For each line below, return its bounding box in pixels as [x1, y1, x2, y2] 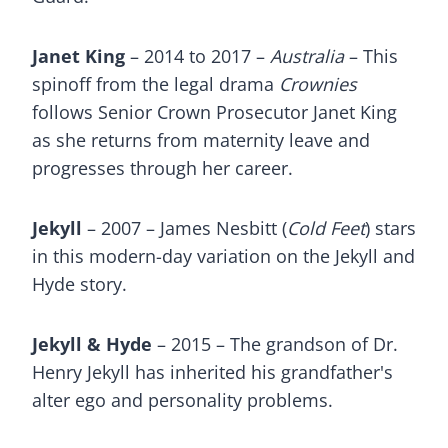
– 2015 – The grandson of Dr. [152, 332, 398, 356]
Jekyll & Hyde [32, 332, 152, 356]
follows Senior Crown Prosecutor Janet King [32, 100, 397, 124]
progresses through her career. [32, 156, 308, 180]
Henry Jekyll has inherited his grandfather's [32, 360, 393, 384]
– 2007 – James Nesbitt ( [82, 216, 287, 240]
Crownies [279, 72, 357, 96]
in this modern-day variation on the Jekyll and [32, 244, 415, 268]
